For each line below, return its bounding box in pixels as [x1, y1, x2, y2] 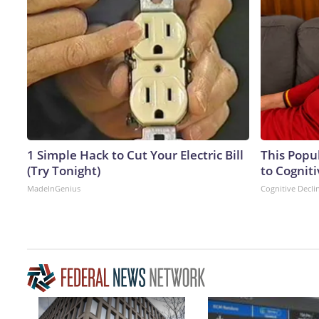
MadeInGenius [27, 182, 80, 194]
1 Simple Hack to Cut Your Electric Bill [27, 146, 244, 163]
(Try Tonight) [27, 162, 100, 179]
